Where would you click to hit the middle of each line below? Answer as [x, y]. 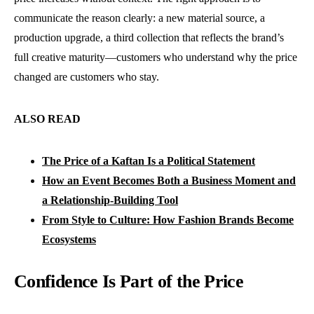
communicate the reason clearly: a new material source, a [139, 18]
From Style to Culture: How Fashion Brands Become [168, 220]
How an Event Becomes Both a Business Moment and [169, 181]
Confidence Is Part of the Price [129, 282]
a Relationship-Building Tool [110, 200]
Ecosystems [69, 240]
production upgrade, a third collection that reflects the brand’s [149, 38]
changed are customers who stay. [87, 77]
